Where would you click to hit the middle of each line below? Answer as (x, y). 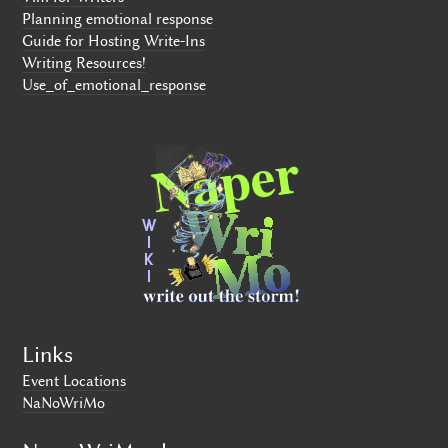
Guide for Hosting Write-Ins (114, 41)
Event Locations (74, 380)
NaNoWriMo (64, 402)
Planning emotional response (118, 19)
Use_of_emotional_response (114, 85)
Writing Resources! (84, 63)
